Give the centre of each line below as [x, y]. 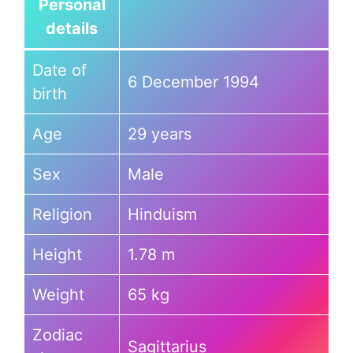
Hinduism [162, 214]
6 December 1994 [193, 82]
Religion [62, 214]
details [72, 28]
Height [57, 255]
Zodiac [58, 335]
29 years [160, 134]
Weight [58, 295]
